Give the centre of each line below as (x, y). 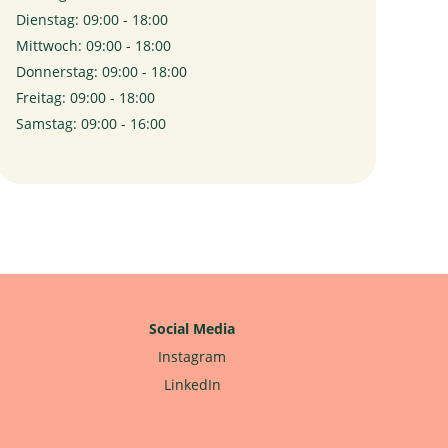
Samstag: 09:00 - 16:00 (91, 123)
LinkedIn (192, 384)
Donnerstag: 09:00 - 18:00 (101, 71)
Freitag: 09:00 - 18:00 (85, 97)
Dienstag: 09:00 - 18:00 (92, 19)
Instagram (192, 356)
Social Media (192, 328)
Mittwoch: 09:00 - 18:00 (93, 45)
